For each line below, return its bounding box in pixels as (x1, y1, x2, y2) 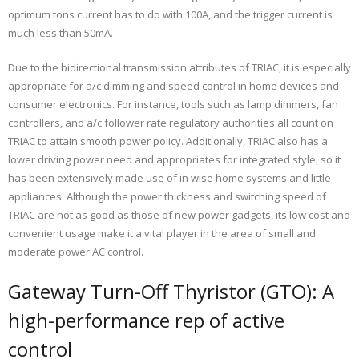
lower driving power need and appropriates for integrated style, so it (8, 152, 341, 167)
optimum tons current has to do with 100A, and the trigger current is (8, 7, 333, 22)
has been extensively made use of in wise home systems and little (8, 171, 331, 186)
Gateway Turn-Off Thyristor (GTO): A (8, 278, 334, 305)
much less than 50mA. (8, 26, 113, 41)
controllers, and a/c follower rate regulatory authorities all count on (8, 115, 333, 131)
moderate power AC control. (8, 244, 143, 260)
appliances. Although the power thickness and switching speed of (8, 189, 326, 204)
